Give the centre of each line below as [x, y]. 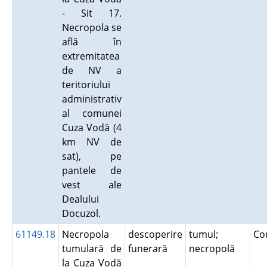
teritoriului [86, 85]
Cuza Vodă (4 [91, 128]
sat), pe [91, 156]
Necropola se [91, 27]
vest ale [91, 185]
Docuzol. [83, 213]
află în [91, 42]
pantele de [91, 170]
